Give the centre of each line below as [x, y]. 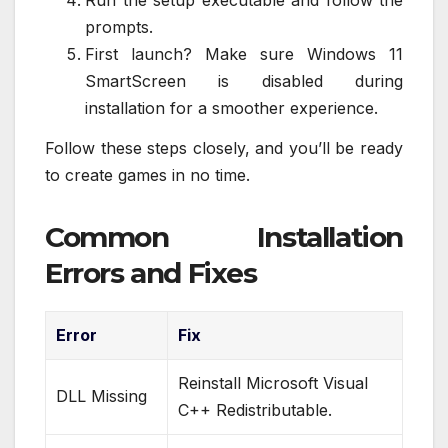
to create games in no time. [147, 175]
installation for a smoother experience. [231, 108]
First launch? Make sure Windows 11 [244, 54]
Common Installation [224, 237]
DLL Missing [101, 396]
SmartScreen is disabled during [244, 81]
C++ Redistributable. [255, 410]
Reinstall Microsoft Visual [273, 383]
